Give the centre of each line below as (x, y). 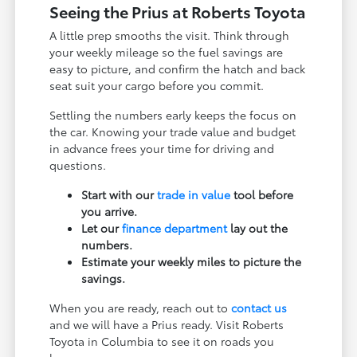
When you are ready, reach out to (141, 307)
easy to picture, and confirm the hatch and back (178, 68)
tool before (262, 194)
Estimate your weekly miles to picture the (192, 261)
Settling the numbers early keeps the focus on (173, 114)
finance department (175, 228)
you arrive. (110, 211)
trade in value (194, 194)
